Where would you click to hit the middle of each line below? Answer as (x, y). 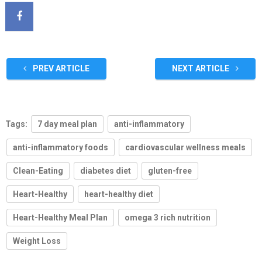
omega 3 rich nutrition (167, 217)
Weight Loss (37, 241)
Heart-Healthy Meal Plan (60, 217)
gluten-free (170, 170)
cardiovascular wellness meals (185, 147)
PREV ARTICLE (60, 68)
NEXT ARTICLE (202, 68)
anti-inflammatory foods (60, 147)
